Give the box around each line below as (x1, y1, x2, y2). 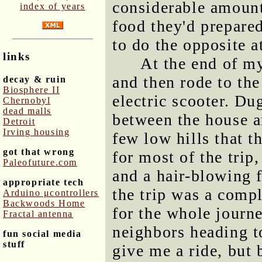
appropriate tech (3, 177, 84, 187)
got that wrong (3, 146, 75, 157)
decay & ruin (3, 74, 67, 84)
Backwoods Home (3, 198, 85, 208)
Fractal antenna (3, 208, 73, 219)
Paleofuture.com (3, 157, 77, 167)
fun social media (3, 228, 82, 239)
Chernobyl (3, 95, 51, 105)
